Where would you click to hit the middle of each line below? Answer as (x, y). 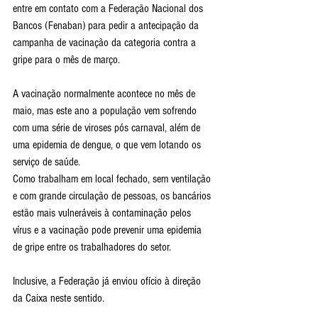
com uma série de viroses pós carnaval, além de (108, 127)
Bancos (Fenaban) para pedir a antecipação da (107, 25)
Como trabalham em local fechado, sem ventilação (113, 179)
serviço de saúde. (46, 161)
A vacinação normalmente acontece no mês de (105, 93)
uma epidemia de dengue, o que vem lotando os (108, 144)
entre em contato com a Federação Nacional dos (109, 8)
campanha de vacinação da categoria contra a (106, 42)
